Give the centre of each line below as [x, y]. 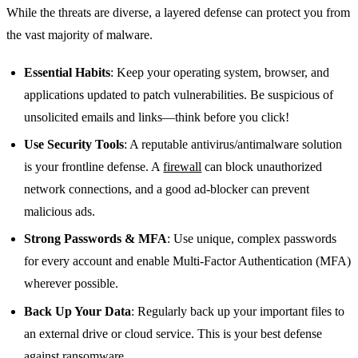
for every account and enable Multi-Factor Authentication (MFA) [188, 261]
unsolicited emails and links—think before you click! [157, 117]
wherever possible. [72, 284]
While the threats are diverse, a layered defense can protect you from [178, 13]
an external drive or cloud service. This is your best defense [173, 333]
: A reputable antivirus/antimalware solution [233, 144]
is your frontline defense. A [94, 166]
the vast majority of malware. [80, 35]
